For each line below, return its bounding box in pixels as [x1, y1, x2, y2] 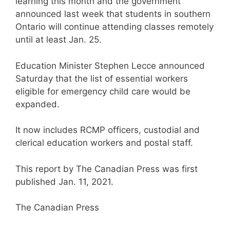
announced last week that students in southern [15, 9, 210, 19]
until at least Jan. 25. [15, 34, 102, 45]
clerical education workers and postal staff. [15, 138, 196, 148]
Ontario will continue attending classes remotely [15, 22, 214, 32]
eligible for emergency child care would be [15, 86, 190, 97]
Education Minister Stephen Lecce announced [15, 60, 205, 71]
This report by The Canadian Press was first [15, 163, 198, 174]
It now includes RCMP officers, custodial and [15, 125, 200, 135]
